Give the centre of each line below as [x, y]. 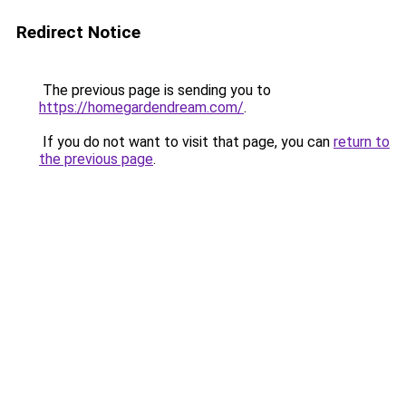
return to [362, 142]
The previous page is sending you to [155, 90]
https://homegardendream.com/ [141, 107]
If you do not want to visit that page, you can [186, 142]
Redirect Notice [78, 32]
